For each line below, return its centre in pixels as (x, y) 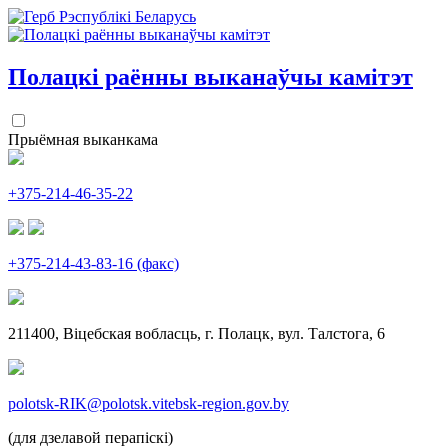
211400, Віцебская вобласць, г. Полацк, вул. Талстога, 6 (196, 333)
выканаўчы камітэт (303, 76)
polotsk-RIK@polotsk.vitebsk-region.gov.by (148, 403)
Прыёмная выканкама (83, 139)
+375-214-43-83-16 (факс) (93, 263)
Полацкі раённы (101, 76)
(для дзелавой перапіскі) (90, 437)
